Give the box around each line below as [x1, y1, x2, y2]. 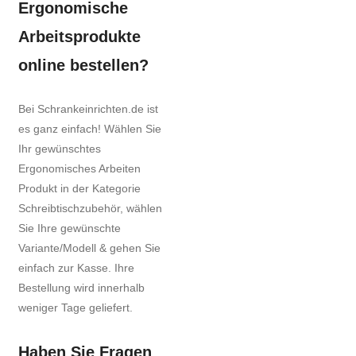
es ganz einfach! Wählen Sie [18, 122, 161, 136]
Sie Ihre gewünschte [18, 222, 121, 235]
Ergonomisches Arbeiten [18, 162, 141, 176]
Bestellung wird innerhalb [18, 281, 145, 295]
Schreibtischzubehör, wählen [18, 202, 162, 215]
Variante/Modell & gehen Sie [18, 242, 161, 255]
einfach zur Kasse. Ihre [18, 261, 134, 275]
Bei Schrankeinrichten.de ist [18, 103, 158, 116]
